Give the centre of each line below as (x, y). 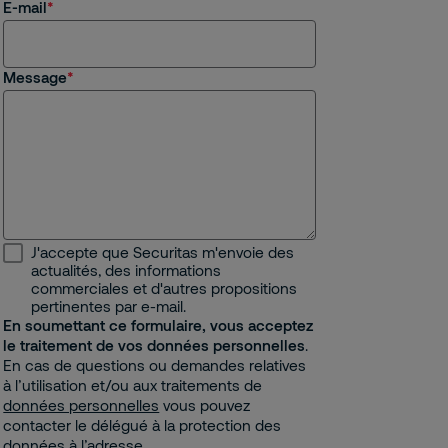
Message (35, 77)
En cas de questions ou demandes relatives (155, 365)
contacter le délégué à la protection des (142, 425)
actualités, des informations (126, 270)
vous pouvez (205, 405)
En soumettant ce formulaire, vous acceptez (158, 325)
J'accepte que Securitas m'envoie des (163, 252)
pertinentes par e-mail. (109, 306)
